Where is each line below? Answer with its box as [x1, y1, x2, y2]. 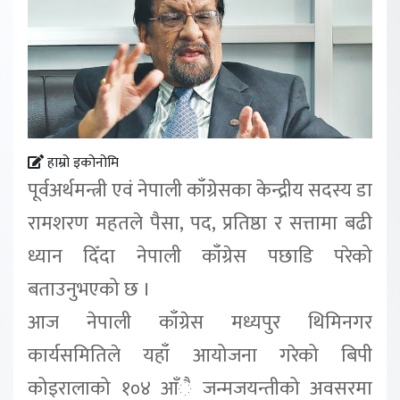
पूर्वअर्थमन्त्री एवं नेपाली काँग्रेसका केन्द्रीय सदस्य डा [28, 174, 372, 208]
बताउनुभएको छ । [28, 273, 151, 307]
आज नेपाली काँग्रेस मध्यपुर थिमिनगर [28, 306, 372, 340]
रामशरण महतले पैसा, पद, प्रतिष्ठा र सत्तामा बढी [28, 207, 372, 241]
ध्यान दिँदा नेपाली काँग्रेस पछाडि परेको [28, 240, 372, 274]
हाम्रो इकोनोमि [44, 151, 119, 176]
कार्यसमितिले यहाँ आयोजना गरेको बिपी [28, 339, 372, 373]
